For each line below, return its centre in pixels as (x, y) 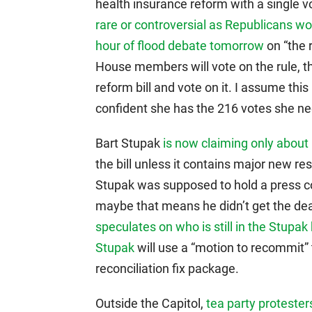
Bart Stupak (129, 143)
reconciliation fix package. (167, 268)
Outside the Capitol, (151, 303)
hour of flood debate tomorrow (180, 46)
